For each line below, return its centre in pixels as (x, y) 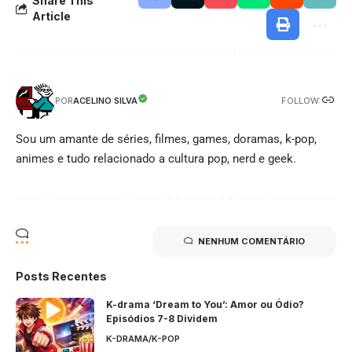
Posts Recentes (61, 277)
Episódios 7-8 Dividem (162, 319)
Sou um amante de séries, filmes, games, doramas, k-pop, (166, 139)
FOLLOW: (301, 100)
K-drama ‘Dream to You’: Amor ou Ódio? (205, 305)
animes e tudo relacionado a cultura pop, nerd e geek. (156, 159)
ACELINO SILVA (105, 101)
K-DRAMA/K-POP (143, 339)
